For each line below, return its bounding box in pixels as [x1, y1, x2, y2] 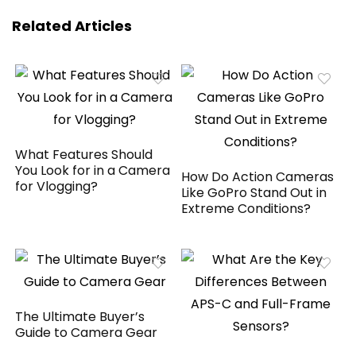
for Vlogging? [15, 176, 99, 195]
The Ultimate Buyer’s [15, 307, 145, 326]
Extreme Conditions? [181, 199, 311, 218]
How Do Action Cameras [181, 167, 335, 186]
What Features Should [15, 145, 153, 164]
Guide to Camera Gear [15, 323, 158, 342]
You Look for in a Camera [15, 161, 171, 180]
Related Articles [12, 15, 132, 36]
